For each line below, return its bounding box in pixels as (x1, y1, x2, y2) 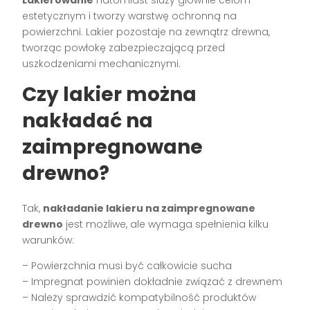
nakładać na (22, 107, 154, 135)
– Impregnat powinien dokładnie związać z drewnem (22, 275, 283, 289)
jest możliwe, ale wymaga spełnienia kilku (63, 217, 269, 232)
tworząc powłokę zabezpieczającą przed (22, 41, 226, 55)
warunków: (22, 233, 75, 248)
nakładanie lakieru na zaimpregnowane (43, 201, 256, 216)
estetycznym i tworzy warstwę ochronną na (22, 9, 237, 24)
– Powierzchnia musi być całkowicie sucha (22, 259, 232, 273)
